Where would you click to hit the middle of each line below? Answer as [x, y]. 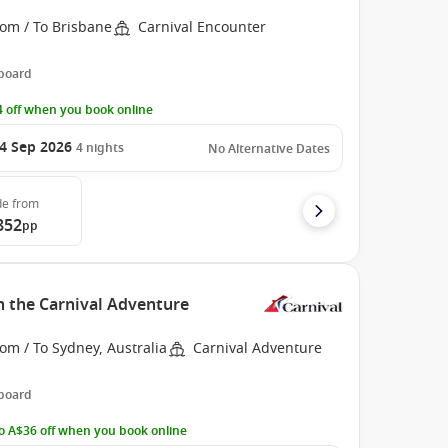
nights [105, 148]
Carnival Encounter [202, 27]
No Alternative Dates [268, 149]
